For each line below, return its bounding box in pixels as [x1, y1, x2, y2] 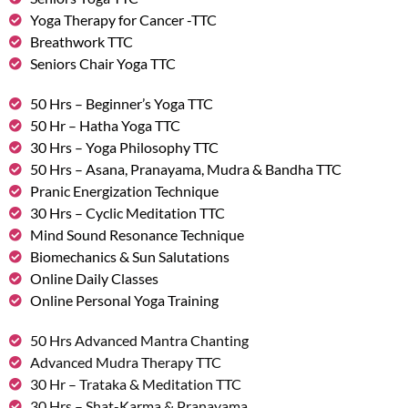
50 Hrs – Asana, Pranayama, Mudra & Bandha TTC [29, 160, 342, 178]
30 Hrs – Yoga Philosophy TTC [29, 138, 219, 157]
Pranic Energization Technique [29, 182, 219, 200]
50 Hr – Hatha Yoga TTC [29, 117, 180, 135]
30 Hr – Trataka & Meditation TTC [29, 375, 241, 393]
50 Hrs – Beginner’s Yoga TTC [29, 95, 213, 113]
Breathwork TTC [29, 33, 133, 51]
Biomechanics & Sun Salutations [29, 248, 229, 266]
